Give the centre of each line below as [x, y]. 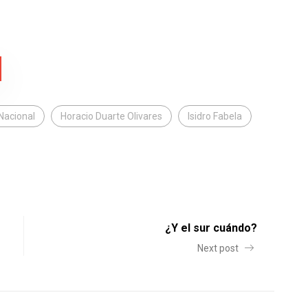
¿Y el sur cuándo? [211, 228]
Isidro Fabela [215, 117]
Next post [219, 249]
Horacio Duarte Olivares [111, 117]
